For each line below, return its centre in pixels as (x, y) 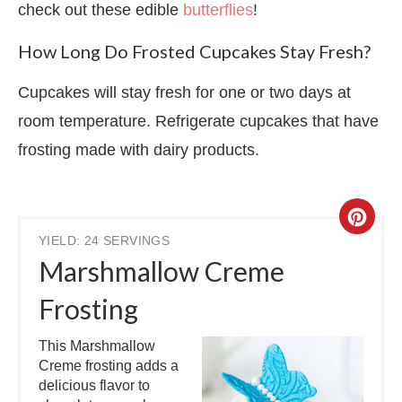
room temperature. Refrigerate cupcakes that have (198, 121)
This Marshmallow (97, 346)
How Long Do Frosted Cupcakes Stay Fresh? (196, 51)
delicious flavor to (94, 386)
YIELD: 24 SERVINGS (105, 241)
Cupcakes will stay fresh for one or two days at (184, 92)
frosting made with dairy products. (141, 149)
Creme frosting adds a (109, 366)
